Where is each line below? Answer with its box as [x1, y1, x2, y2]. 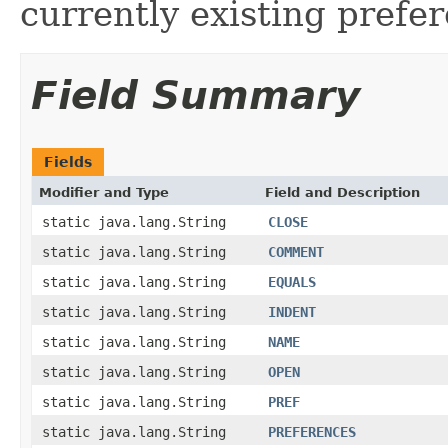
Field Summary [31, 72, 360, 118]
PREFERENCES [268, 423, 356, 440]
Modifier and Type [39, 184, 169, 200]
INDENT [268, 303, 316, 320]
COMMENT [268, 243, 324, 260]
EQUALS [268, 273, 316, 290]
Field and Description [265, 184, 420, 200]
